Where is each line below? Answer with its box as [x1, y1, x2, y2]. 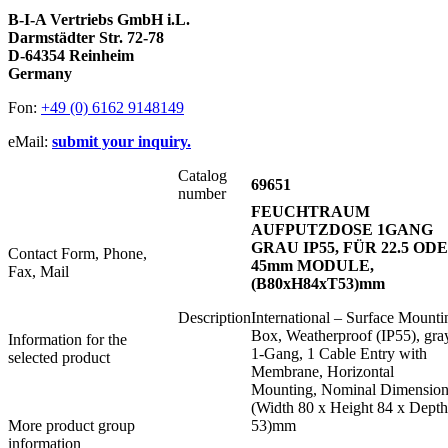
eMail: [8, 133, 52, 151]
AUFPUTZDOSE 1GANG [251, 221, 433, 239]
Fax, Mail [8, 263, 69, 281]
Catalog [178, 167, 227, 185]
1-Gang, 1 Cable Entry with [251, 345, 427, 363]
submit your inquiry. [52, 133, 191, 151]
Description [178, 309, 251, 327]
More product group [8, 417, 135, 435]
